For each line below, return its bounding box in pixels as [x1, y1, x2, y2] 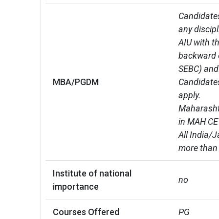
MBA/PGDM [53, 76, 99, 87]
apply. [178, 89, 201, 100]
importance [53, 181, 99, 192]
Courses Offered [53, 206, 119, 217]
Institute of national [53, 168, 131, 178]
